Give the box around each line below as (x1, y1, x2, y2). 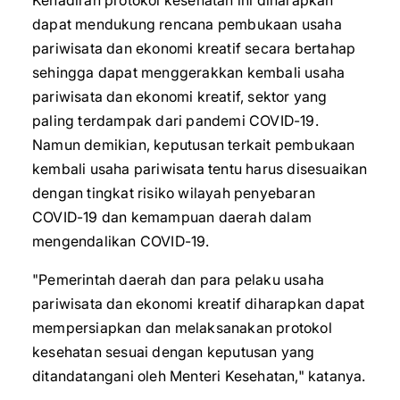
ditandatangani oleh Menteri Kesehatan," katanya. (32, 367, 366, 385)
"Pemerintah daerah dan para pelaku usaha (32, 271, 325, 288)
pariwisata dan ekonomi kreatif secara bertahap (32, 39, 356, 57)
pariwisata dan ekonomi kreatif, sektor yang (32, 87, 328, 105)
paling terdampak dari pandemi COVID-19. (32, 112, 319, 129)
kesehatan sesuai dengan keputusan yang (32, 343, 315, 361)
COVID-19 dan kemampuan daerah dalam (32, 208, 312, 226)
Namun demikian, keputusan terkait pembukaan (32, 136, 355, 154)
